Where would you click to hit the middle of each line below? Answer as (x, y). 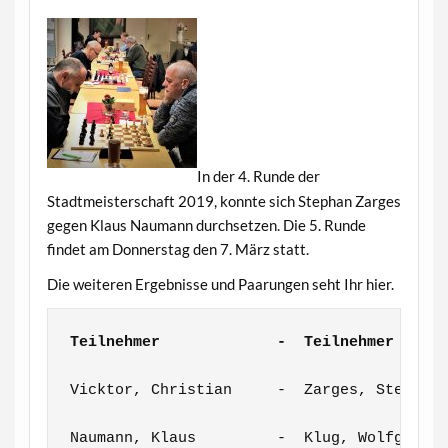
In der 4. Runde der (258, 176)
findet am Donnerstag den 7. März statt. (177, 248)
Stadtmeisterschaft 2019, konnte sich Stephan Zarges (223, 200)
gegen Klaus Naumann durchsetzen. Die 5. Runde (206, 224)
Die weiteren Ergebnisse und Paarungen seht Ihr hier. (220, 284)
